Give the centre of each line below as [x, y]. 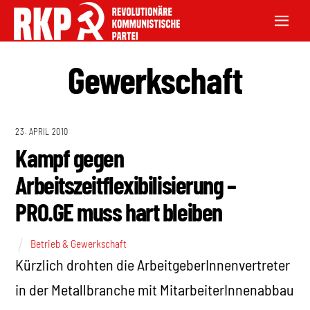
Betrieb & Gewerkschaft [79, 243]
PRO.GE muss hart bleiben [119, 212]
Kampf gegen [70, 158]
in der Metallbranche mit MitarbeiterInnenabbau [155, 289]
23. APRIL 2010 [42, 132]
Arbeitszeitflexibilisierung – [126, 185]
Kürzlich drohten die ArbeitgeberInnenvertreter [153, 264]
